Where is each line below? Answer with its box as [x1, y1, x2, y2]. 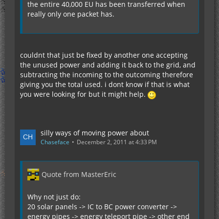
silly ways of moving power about [41, 128, 149, 137]
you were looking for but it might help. [20, 89, 148, 99]
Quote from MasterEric [42, 170, 116, 179]
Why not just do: [27, 192, 81, 201]
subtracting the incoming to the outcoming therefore [20, 70, 193, 79]
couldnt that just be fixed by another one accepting [20, 50, 188, 60]
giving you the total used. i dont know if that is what [20, 80, 190, 89]
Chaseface [41, 138, 69, 146]
